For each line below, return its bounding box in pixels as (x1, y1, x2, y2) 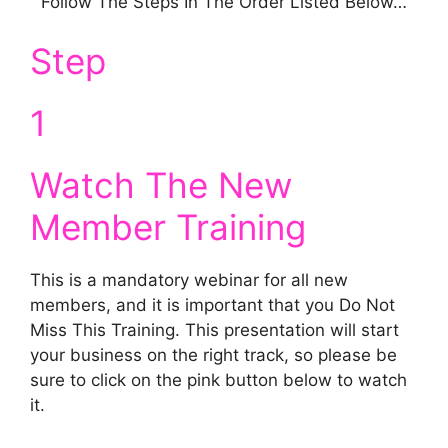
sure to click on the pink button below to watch (30, 370, 407, 390)
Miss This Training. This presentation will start (30, 320, 399, 340)
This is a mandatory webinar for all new (30, 270, 348, 290)
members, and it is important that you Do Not (30, 295, 395, 315)
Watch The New (30, 164, 292, 206)
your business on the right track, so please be (30, 345, 397, 365)
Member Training (30, 206, 306, 248)
